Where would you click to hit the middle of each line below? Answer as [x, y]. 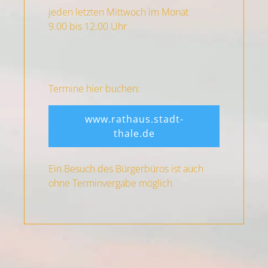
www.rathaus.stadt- [134, 119]
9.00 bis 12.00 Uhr [88, 26]
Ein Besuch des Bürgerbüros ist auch [126, 169]
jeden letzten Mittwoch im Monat [118, 12]
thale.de [134, 133]
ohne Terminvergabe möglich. [112, 183]
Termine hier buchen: [94, 89]
